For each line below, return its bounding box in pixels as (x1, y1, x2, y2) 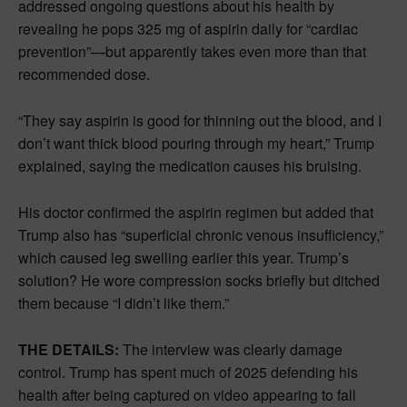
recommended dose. (18, 64, 150, 85)
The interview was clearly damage (119, 339, 342, 361)
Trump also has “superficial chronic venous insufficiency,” (18, 224, 383, 246)
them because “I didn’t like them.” (18, 293, 229, 314)
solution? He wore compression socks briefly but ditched (18, 270, 380, 292)
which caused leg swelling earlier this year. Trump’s (18, 247, 349, 269)
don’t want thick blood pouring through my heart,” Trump (18, 133, 374, 154)
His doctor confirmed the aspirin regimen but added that (18, 202, 373, 223)
